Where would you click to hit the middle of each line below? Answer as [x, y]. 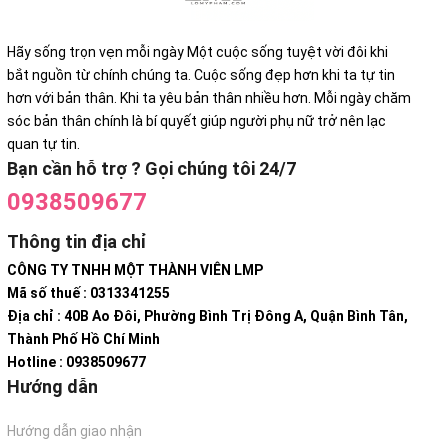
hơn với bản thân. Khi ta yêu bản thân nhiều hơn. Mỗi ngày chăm [209, 97]
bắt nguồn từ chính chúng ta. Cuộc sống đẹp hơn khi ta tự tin [201, 74]
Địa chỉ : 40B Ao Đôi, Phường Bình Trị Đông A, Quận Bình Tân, [207, 315]
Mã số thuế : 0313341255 [88, 292]
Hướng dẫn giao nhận [74, 430]
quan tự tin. [43, 143]
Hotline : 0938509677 [76, 361]
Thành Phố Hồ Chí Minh [83, 338]
